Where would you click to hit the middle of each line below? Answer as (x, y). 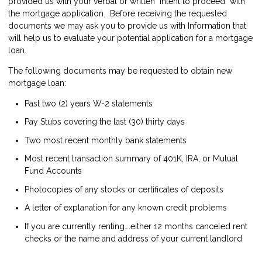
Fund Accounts (53, 171)
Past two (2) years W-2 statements (89, 103)
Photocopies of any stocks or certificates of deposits (124, 189)
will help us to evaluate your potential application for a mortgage (130, 38)
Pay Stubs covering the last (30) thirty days (105, 122)
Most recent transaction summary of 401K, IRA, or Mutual (131, 159)
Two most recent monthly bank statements (106, 140)
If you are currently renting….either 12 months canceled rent (136, 226)
